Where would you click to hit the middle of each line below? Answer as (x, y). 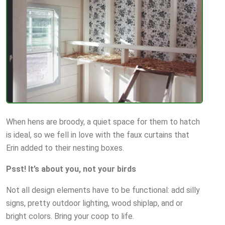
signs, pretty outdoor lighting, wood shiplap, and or (94, 203)
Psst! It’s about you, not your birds (71, 169)
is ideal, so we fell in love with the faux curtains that (98, 135)
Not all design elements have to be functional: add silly (103, 190)
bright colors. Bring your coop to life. (70, 216)
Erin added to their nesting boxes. (65, 148)
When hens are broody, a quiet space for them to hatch (103, 122)
